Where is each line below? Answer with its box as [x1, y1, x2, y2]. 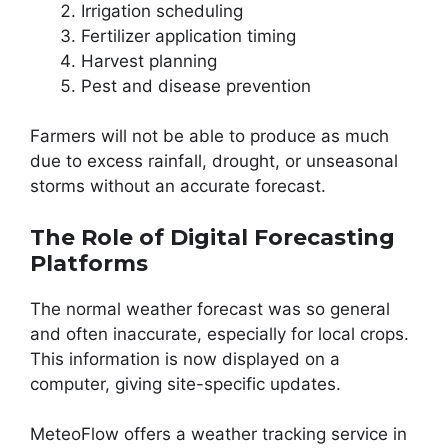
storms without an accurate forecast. [30, 176, 326, 196]
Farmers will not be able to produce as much [30, 126, 389, 146]
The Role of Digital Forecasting [30, 223, 395, 251]
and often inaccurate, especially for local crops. [30, 323, 409, 344]
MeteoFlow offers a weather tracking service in [30, 424, 407, 444]
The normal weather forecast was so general [30, 298, 390, 319]
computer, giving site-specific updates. [30, 373, 341, 394]
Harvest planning [81, 50, 217, 71]
